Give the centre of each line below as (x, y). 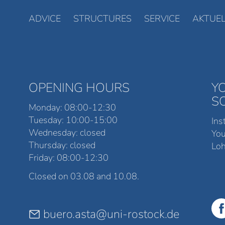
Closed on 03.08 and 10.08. (84, 177)
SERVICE (162, 18)
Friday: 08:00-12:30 (69, 157)
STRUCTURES (103, 18)
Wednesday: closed (67, 132)
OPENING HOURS (79, 88)
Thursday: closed (62, 145)
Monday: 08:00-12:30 (73, 107)
